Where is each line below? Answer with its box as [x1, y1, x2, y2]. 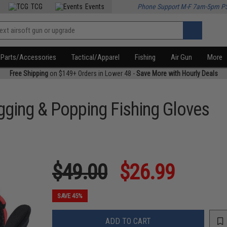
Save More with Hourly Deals [136, 69, 218, 78]
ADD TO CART [105, 216, 152, 226]
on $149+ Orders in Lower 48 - [48, 69, 136, 78]
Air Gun [171, 53, 193, 62]
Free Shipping [9, 69, 48, 78]
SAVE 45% [57, 192, 83, 200]
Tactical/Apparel [71, 53, 120, 62]
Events [85, 3, 105, 11]
